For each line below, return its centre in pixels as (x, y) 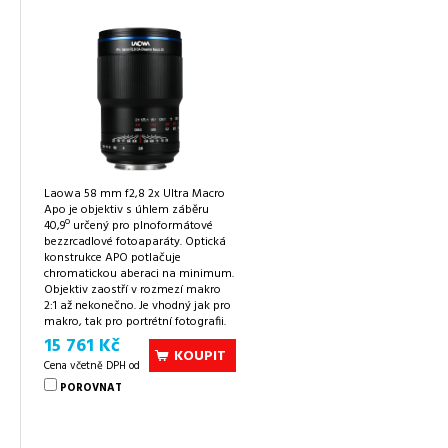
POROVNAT (91, 388)
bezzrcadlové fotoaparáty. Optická (135, 241)
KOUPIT (200, 356)
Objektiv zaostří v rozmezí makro (132, 289)
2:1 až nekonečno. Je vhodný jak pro (137, 305)
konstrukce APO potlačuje (112, 257)
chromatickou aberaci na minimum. (139, 273)
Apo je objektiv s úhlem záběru (126, 209)
